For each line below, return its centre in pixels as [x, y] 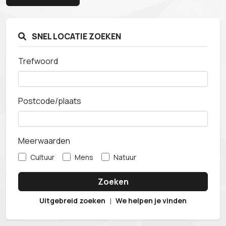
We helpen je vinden [151, 201]
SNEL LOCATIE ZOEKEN [76, 36]
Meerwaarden [44, 141]
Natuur [125, 157]
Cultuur [42, 157]
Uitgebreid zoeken [72, 201]
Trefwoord [38, 61]
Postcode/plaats [50, 101]
